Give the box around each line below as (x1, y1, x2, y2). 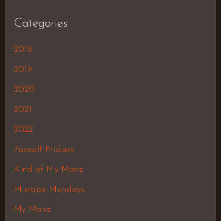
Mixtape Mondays (13, 184, 85, 194)
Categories (13, 17, 68, 30)
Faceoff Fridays (13, 145, 74, 154)
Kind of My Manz (13, 165, 83, 175)
